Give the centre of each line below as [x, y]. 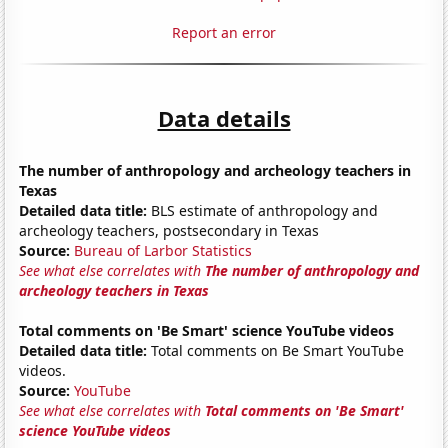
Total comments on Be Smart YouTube [276, 350]
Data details [224, 117]
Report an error [224, 32]
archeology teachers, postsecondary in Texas [169, 230]
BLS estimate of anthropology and [263, 210]
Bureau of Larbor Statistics [163, 250]
